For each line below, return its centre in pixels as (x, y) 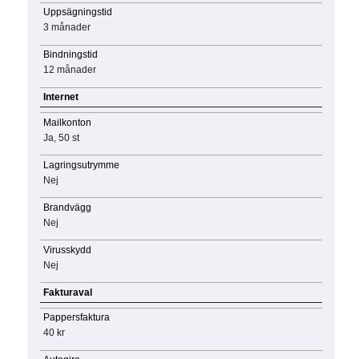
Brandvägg (67, 207)
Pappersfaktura (76, 318)
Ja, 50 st (61, 137)
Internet (61, 97)
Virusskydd (67, 250)
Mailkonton (67, 122)
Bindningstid (70, 55)
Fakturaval (67, 292)
